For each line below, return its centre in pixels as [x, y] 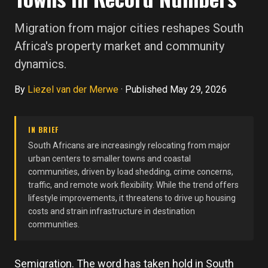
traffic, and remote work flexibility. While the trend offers [133, 185]
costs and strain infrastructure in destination [112, 211]
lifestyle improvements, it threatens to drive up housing [132, 198]
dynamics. [40, 64]
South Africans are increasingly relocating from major [129, 145]
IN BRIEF [43, 130]
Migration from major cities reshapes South [129, 28]
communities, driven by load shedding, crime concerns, [131, 172]
